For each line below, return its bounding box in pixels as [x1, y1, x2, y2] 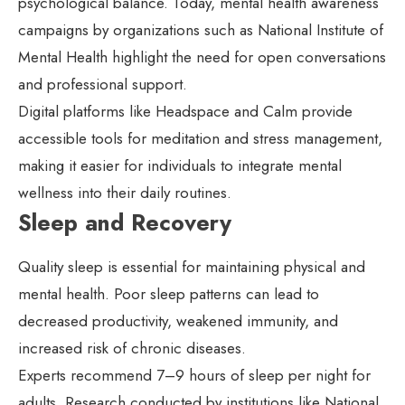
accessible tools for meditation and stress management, [18, 127, 382, 150]
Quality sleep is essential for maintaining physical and [18, 256, 365, 278]
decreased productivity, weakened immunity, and [18, 310, 338, 333]
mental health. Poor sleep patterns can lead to [18, 283, 319, 306]
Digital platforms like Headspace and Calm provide [18, 100, 353, 123]
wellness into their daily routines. [18, 182, 231, 204]
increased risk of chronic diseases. [18, 337, 246, 360]
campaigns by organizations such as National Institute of [18, 19, 383, 42]
